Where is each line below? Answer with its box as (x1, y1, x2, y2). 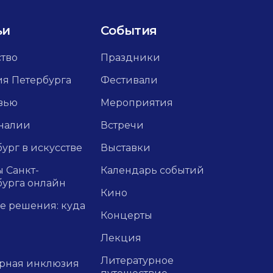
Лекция (100, 232, 141, 244)
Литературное (100, 255, 174, 266)
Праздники (100, 52, 160, 63)
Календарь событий (100, 165, 204, 176)
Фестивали (100, 74, 158, 86)
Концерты (100, 210, 152, 221)
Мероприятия (100, 97, 173, 108)
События (100, 23, 158, 38)
